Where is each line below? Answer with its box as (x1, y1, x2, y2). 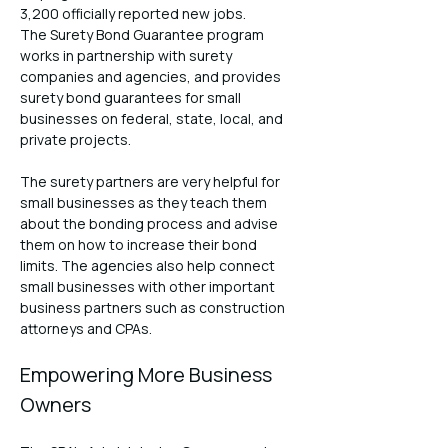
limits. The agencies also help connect (20, 255, 278, 275)
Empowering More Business (20, 360, 276, 388)
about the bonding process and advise (20, 213, 281, 233)
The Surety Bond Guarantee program (20, 24, 267, 44)
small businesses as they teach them (20, 192, 270, 212)
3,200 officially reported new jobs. (20, 3, 246, 23)
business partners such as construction (20, 297, 288, 317)
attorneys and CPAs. (20, 318, 152, 338)
